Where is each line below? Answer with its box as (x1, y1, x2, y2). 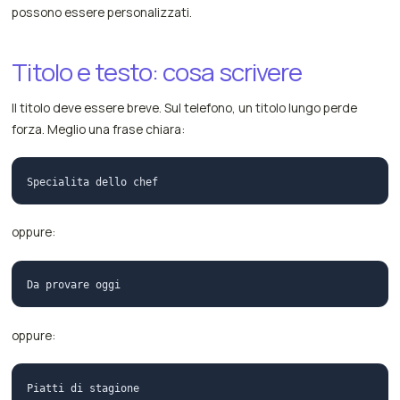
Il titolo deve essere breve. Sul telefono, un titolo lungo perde (12, 98, 358, 116)
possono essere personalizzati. (12, 3, 193, 21)
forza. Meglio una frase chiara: (12, 120, 186, 137)
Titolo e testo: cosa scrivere (12, 54, 303, 88)
